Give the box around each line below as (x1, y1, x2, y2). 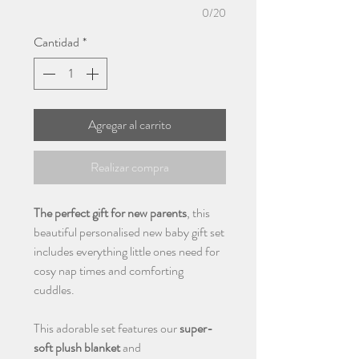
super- (179, 319, 213, 338)
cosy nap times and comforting (34, 261, 184, 280)
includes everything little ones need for (34, 242, 220, 261)
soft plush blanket (34, 338, 120, 357)
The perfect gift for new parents (34, 204, 187, 223)
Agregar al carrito (88, 115, 171, 135)
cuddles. (34, 280, 75, 300)
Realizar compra (91, 158, 169, 177)
